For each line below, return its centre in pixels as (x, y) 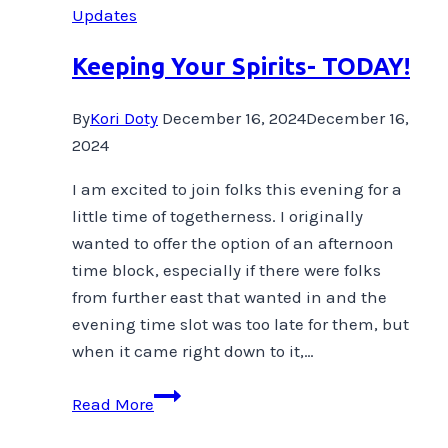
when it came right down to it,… (193, 350)
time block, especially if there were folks (226, 269)
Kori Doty (124, 117)
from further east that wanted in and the (229, 296)
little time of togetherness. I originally (217, 215)
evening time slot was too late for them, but (240, 323)
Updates (104, 14)
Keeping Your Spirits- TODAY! (241, 66)
